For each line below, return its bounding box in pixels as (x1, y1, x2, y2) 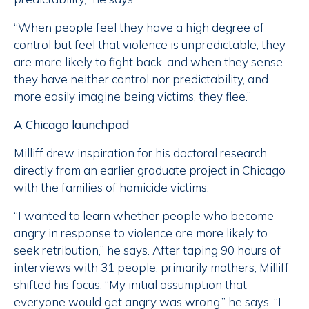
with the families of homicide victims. (14, 180, 209, 195)
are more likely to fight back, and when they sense (14, 54, 283, 70)
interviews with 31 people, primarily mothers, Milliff (14, 260, 289, 275)
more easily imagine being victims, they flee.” (14, 89, 251, 104)
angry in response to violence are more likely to (14, 226, 268, 241)
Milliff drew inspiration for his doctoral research (14, 146, 267, 161)
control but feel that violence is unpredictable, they (14, 37, 286, 52)
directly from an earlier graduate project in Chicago (14, 163, 286, 178)
